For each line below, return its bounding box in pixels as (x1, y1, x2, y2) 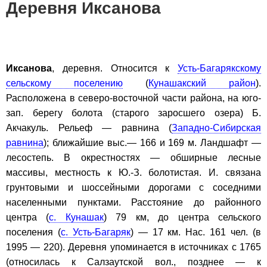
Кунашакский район (148, 77, 256, 88)
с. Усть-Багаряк (60, 226, 131, 237)
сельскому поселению (6, 77, 123, 88)
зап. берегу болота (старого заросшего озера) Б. (6, 107, 261, 118)
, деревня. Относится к (52, 63, 178, 73)
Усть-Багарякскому (178, 63, 261, 73)
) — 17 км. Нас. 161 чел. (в (130, 226, 262, 237)
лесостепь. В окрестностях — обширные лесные (6, 152, 261, 163)
